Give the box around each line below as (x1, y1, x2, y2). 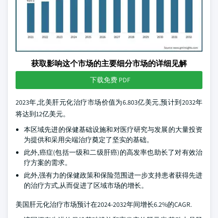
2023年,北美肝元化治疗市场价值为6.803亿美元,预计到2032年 (16, 98, 202, 107)
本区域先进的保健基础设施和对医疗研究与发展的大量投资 (24, 125, 202, 134)
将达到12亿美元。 (16, 109, 70, 118)
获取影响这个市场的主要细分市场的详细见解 (31, 58, 187, 69)
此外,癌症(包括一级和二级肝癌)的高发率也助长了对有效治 (24, 148, 202, 157)
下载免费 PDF (90, 75, 130, 84)
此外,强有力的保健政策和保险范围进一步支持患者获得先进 (24, 171, 202, 180)
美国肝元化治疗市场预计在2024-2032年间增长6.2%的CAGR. (16, 200, 192, 209)
